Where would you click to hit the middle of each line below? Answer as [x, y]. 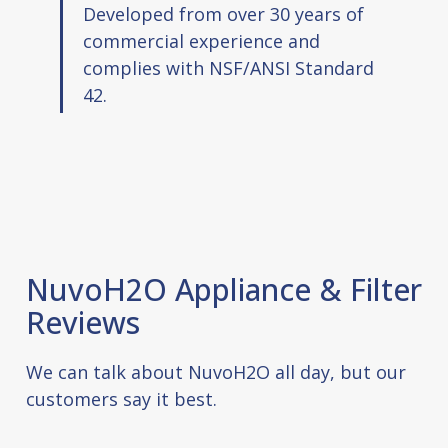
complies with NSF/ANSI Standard [228, 67]
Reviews [82, 322]
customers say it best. [121, 398]
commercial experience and [201, 40]
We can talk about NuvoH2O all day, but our [215, 371]
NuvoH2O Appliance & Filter [223, 289]
